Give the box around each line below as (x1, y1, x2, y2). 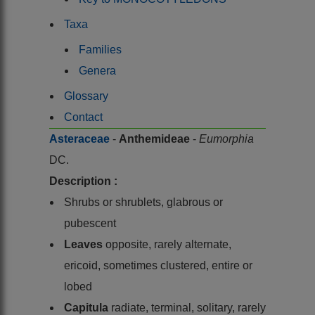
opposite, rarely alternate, (105, 238, 231, 250)
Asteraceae (49, 132, 112, 145)
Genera (79, 64, 116, 77)
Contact (64, 110, 103, 123)
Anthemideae (119, 132, 193, 145)
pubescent (64, 217, 116, 229)
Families (79, 43, 122, 56)
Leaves (64, 238, 105, 250)
